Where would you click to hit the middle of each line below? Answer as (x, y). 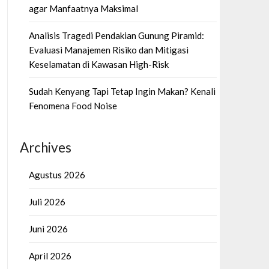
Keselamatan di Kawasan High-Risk (98, 64)
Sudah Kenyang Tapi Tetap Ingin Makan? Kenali (122, 91)
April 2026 (50, 256)
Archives (45, 147)
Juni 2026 (48, 229)
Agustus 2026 (57, 175)
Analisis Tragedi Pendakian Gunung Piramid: (116, 35)
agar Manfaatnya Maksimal (83, 8)
